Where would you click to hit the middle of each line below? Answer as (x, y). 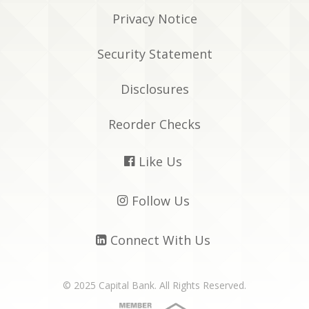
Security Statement (154, 54)
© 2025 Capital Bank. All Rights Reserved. (154, 286)
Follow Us (160, 201)
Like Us (160, 162)
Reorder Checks (154, 124)
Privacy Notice (154, 19)
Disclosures (154, 89)
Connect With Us (160, 240)
